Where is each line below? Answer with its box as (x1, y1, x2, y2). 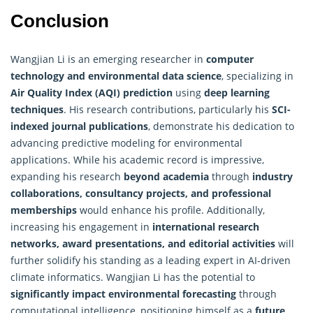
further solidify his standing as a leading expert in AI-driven (10, 253, 291, 267)
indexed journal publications (10, 119, 148, 133)
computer (206, 52, 254, 66)
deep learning (204, 85, 270, 99)
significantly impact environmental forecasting (10, 286, 236, 300)
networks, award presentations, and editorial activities (10, 236, 275, 250)
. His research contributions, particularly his (64, 102, 272, 116)
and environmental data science (64, 68, 221, 82)
